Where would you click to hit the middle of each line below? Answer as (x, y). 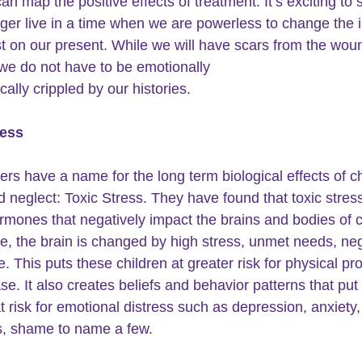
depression (267, 307)
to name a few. (107, 329)
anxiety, (336, 307)
